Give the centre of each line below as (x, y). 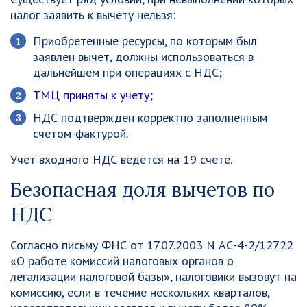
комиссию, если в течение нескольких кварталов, (140, 292)
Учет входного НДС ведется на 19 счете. (121, 159)
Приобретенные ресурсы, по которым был (145, 41)
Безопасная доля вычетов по (143, 190)
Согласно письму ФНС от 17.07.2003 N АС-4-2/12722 (152, 245)
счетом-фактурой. (81, 133)
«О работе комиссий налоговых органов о (122, 261)
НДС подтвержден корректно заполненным (150, 118)
